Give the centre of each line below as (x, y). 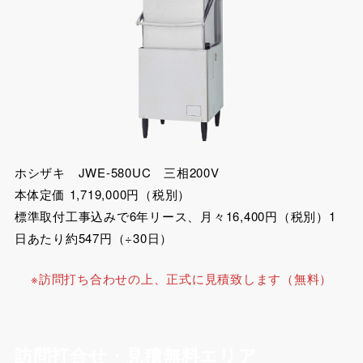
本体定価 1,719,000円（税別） (102, 194)
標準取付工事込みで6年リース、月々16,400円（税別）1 (175, 216)
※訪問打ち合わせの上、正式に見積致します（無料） (181, 278)
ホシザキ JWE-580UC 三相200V (123, 173)
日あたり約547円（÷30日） (94, 238)
